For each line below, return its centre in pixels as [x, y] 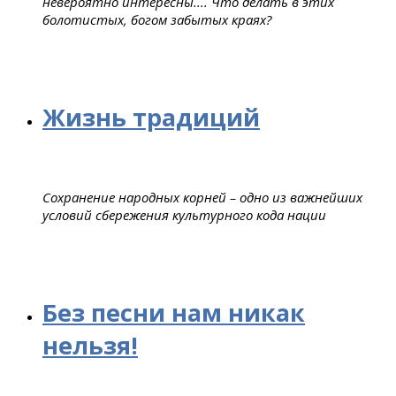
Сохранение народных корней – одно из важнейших [202, 197]
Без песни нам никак [174, 312]
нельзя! [90, 345]
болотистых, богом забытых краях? [157, 19]
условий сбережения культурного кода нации [184, 214]
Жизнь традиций [151, 117]
